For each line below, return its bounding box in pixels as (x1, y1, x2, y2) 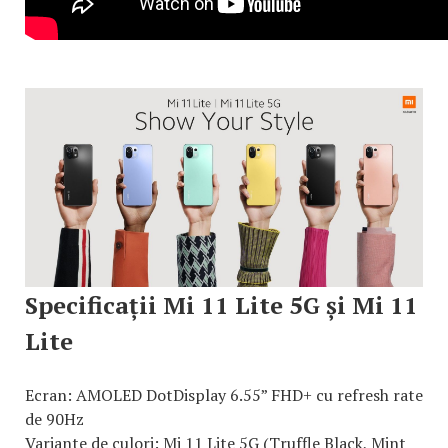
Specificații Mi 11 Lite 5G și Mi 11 (25, 289, 418, 322)
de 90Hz (25, 408, 84, 431)
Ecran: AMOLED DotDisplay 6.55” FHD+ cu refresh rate (25, 384, 423, 407)
